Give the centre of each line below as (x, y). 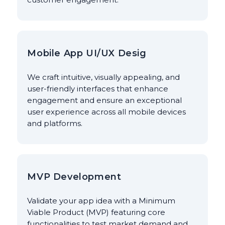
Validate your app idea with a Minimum (101, 201)
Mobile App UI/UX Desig (87, 53)
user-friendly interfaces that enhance (98, 89)
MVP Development (74, 177)
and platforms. (55, 124)
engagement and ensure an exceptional (105, 100)
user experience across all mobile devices (107, 112)
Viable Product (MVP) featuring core (96, 212)
